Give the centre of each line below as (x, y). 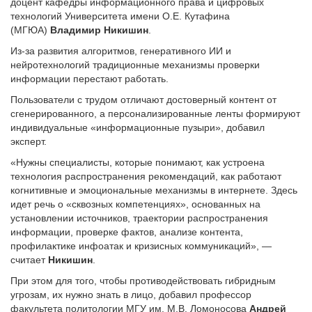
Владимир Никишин (99, 30)
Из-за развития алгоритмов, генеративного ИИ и (121, 51)
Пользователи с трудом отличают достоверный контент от (143, 100)
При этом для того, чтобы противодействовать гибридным (143, 281)
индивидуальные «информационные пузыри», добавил (138, 127)
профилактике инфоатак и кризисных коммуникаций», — (141, 246)
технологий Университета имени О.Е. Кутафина (120, 16)
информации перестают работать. (89, 79)
